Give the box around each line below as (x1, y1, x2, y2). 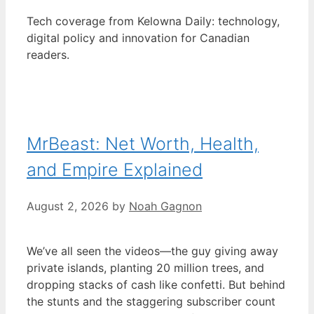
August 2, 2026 (27, 198, 109, 213)
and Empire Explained (27, 158, 203, 180)
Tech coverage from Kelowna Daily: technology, (27, 14, 280, 29)
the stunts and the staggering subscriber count (27, 294, 275, 308)
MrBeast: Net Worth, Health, (27, 132, 259, 154)
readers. (27, 48, 69, 62)
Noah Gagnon (129, 198, 202, 213)
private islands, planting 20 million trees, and (27, 260, 264, 275)
